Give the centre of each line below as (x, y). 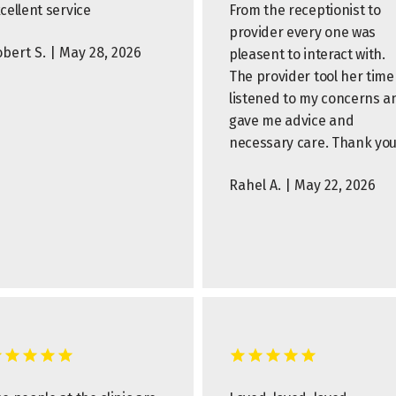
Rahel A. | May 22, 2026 (302, 185)
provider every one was (302, 32)
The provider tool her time (312, 76)
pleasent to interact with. (307, 54)
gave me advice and (292, 121)
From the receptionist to (305, 10)
